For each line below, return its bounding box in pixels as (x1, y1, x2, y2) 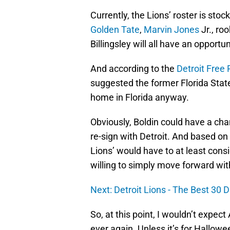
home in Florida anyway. (90, 92, 189, 103)
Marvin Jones (144, 24, 199, 35)
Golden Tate (90, 24, 140, 35)
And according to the (90, 63, 177, 74)
